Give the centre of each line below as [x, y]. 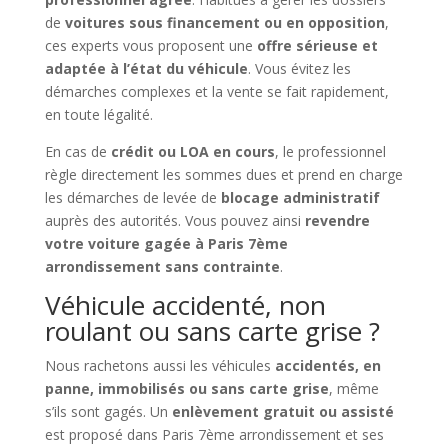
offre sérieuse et [317, 45]
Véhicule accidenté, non [185, 304]
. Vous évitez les [299, 68]
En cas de [77, 151]
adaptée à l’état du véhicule [146, 68]
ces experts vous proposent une [150, 45]
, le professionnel [330, 151]
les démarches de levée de [132, 197]
